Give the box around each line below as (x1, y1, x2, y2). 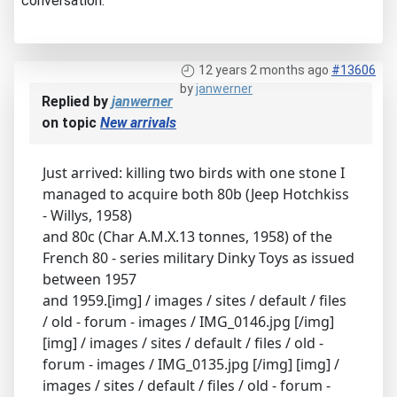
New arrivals (100, 113, 176, 131)
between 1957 (43, 269, 136, 289)
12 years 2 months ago (198, 62, 329, 77)
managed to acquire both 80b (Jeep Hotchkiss (43, 183, 349, 204)
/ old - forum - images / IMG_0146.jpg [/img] (43, 311, 334, 331)
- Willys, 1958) (43, 205, 132, 225)
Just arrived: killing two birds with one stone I (43, 162, 345, 183)
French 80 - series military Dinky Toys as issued (43, 247, 354, 268)
